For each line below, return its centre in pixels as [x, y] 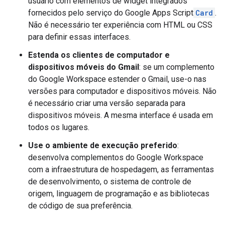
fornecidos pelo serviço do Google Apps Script [111, 13]
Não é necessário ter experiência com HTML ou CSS [120, 25]
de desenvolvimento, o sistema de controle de [110, 182]
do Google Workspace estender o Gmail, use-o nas [117, 79]
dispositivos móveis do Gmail [84, 67]
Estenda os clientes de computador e [99, 55]
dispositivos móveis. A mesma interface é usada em [121, 115]
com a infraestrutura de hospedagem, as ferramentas [121, 170]
